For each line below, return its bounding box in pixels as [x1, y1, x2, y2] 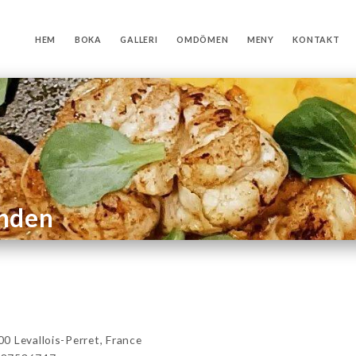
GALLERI [120, 34, 158, 44]
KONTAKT [292, 34, 340, 44]
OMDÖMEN [176, 34, 229, 44]
